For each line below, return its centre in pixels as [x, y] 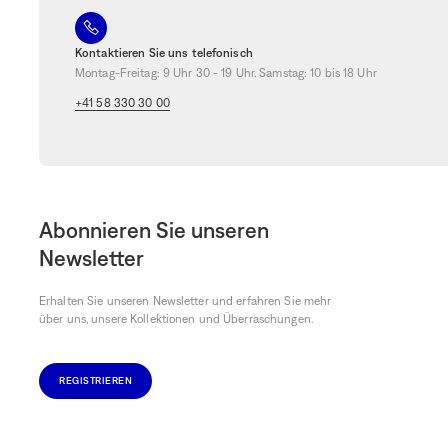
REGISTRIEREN [95, 380]
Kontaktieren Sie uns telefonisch [164, 52]
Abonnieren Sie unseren [154, 229]
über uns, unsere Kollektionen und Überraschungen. [176, 318]
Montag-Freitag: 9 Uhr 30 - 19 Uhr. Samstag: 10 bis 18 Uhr [226, 72]
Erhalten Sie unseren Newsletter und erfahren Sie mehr [185, 300]
